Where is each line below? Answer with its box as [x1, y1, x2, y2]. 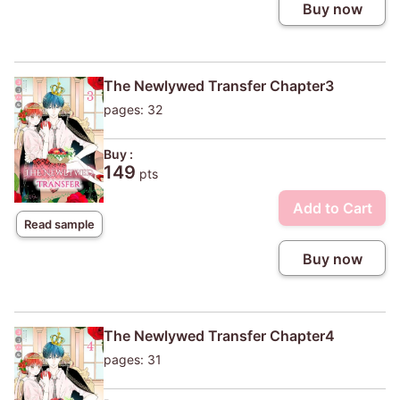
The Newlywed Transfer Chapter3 [104, 76, 334, 95]
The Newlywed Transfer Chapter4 [104, 326, 335, 345]
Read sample [23, 216, 95, 231]
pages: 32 [104, 101, 162, 117]
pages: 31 [104, 351, 162, 367]
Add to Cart [292, 198, 372, 217]
